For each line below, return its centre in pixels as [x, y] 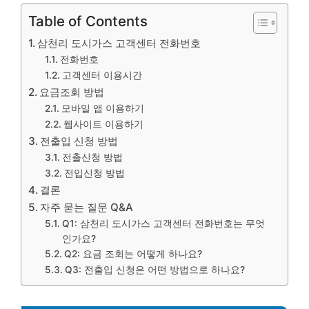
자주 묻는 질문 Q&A [87, 207]
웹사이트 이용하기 [103, 124]
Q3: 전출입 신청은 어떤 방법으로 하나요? [154, 270]
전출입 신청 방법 [79, 141]
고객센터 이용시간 [102, 75]
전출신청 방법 [92, 157]
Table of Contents [88, 21]
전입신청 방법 [94, 173]
